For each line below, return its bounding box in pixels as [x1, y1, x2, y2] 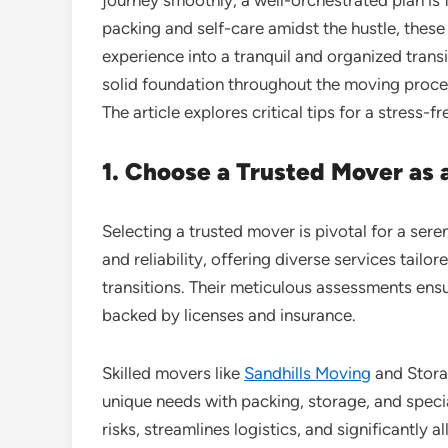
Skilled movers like [102, 362, 244, 383]
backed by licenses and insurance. [102, 304, 356, 325]
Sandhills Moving [244, 362, 371, 383]
